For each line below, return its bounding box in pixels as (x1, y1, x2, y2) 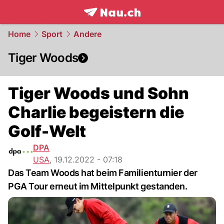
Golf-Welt (8, 121, 86, 141)
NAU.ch (128, 17, 160, 28)
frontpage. (83, 17, 128, 28)
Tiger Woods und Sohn (8, 83, 189, 103)
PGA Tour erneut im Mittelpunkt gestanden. (8, 181, 187, 191)
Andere (73, 29, 101, 39)
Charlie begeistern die (8, 102, 184, 122)
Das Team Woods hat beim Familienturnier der (8, 167, 197, 178)
